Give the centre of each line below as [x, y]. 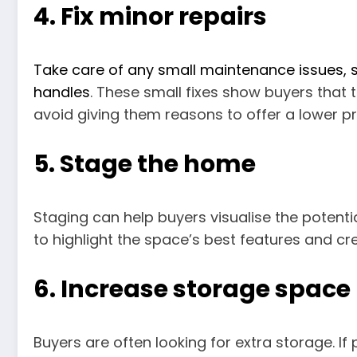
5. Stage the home [145, 164]
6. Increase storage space [192, 289]
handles [62, 92]
